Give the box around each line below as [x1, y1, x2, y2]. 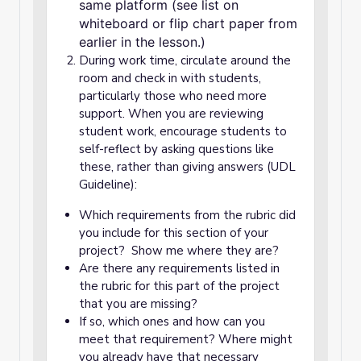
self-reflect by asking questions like [79, 141, 274, 157]
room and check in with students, [79, 70, 261, 86]
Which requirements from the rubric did [79, 207, 296, 223]
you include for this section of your [79, 225, 268, 241]
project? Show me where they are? [79, 243, 279, 259]
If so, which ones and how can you [79, 313, 265, 330]
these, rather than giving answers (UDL [79, 159, 296, 175]
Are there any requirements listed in [79, 260, 280, 276]
